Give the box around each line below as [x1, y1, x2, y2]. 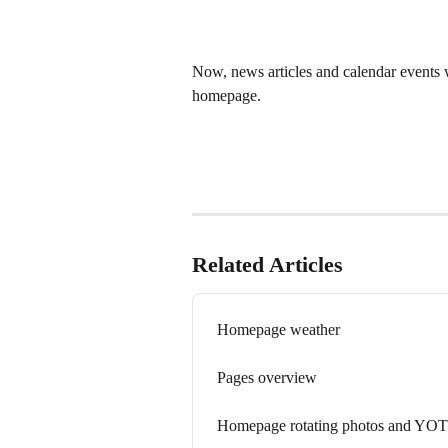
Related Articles [192, 251, 343, 277]
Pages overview [217, 368, 317, 386]
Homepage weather [217, 320, 340, 338]
